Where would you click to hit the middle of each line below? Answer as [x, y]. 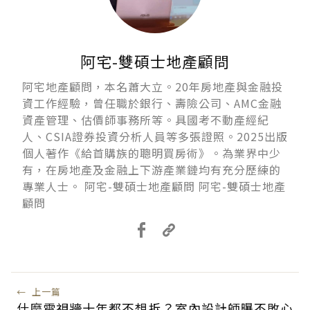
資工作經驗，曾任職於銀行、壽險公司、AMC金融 [152, 103]
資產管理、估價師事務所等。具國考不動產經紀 [146, 120]
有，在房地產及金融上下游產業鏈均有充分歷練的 [152, 170]
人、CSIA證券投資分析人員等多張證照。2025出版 [155, 137]
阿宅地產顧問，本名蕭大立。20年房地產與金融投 [153, 87]
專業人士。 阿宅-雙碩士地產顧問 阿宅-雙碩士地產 [154, 186]
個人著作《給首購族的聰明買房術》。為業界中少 [152, 153]
